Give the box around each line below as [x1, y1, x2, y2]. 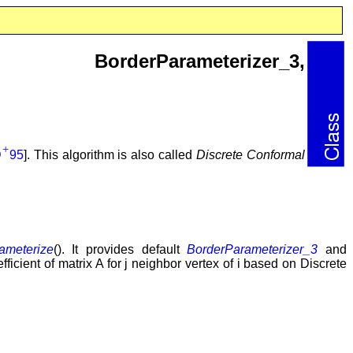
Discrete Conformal [196, 147, 306, 162]
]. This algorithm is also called [23, 147, 197, 162]
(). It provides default [53, 242, 188, 256]
